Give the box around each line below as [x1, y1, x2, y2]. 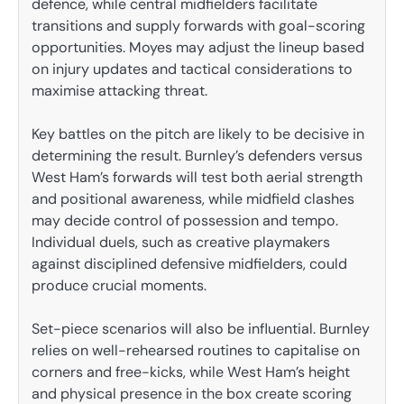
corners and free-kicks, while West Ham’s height [32, 363, 350, 382]
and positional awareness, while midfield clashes [32, 189, 354, 209]
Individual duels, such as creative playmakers [32, 233, 330, 252]
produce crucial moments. [32, 276, 207, 296]
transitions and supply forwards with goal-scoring [32, 16, 365, 36]
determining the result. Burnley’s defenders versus [32, 146, 363, 166]
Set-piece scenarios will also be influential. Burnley [32, 319, 370, 339]
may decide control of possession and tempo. [32, 211, 338, 231]
